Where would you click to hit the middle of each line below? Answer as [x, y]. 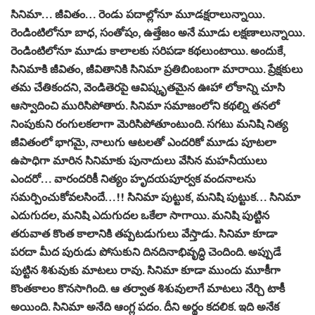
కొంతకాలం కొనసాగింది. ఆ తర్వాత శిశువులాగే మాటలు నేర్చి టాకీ [148, 289]
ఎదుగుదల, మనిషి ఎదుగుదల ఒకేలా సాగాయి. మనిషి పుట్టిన [140, 216]
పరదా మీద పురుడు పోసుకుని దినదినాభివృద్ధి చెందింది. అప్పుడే [146, 252]
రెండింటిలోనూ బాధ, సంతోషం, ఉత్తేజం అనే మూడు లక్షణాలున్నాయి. [157, 33]
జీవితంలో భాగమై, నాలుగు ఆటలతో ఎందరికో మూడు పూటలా [143, 142]
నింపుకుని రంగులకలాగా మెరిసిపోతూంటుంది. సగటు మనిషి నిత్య [149, 124]
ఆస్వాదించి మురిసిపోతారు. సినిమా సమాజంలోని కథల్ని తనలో [145, 106]
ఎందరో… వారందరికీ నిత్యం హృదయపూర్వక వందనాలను [133, 179]
